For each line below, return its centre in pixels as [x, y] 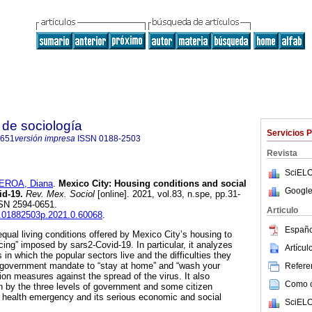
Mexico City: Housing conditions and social [151, 184]
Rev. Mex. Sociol [59, 194]
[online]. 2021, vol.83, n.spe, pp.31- [167, 194]
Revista [282, 153]
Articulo [282, 210]
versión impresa [45, 139]
